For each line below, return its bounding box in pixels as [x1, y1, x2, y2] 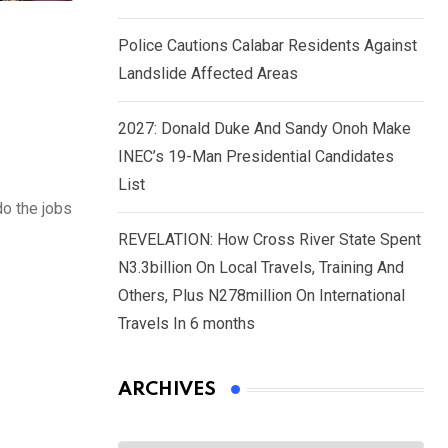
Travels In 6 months [118, 314, 255, 334]
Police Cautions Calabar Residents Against [118, 36, 417, 56]
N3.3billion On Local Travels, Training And [118, 258, 404, 278]
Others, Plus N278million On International [118, 286, 405, 306]
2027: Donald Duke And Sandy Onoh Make [118, 119, 411, 139]
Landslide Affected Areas [118, 64, 298, 84]
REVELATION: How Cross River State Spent [118, 230, 421, 250]
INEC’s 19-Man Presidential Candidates [118, 147, 394, 167]
